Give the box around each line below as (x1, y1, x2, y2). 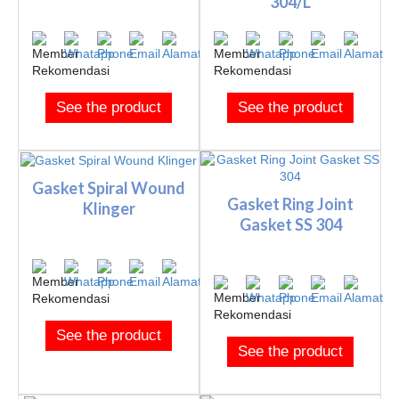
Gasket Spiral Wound (32, 178, 185, 199)
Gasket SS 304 (239, 215, 342, 235)
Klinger (82, 199, 135, 219)
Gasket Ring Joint (227, 194, 354, 215)
